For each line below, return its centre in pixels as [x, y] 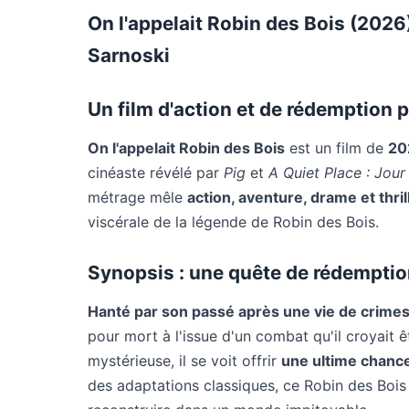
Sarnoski [129, 55]
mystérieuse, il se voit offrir [184, 361]
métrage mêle [137, 197]
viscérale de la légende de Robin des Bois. [233, 222]
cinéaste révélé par [156, 173]
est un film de [336, 148]
